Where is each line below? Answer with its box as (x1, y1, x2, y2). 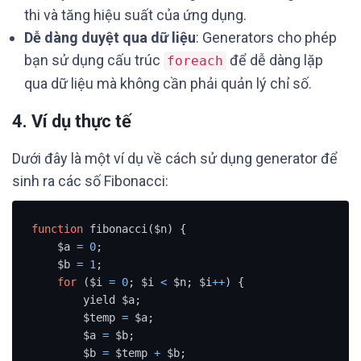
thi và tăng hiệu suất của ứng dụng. (24, 6, 247, 23)
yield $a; (31, 293, 83, 306)
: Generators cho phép (196, 29, 337, 46)
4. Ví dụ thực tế (12, 111, 131, 131)
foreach (167, 53, 223, 68)
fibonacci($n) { (82, 222, 186, 235)
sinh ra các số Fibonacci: (12, 172, 168, 189)
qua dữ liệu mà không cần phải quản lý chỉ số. (24, 75, 312, 92)
